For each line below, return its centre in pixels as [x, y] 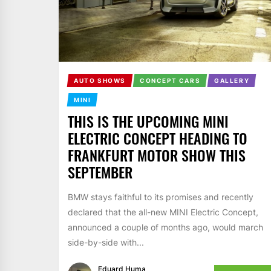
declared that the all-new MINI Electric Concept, [163, 212]
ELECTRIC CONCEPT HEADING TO [158, 138]
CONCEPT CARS [170, 80]
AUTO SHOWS [100, 80]
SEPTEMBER [100, 171]
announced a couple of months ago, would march [165, 227]
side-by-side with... [106, 242]
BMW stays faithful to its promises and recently [161, 197]
